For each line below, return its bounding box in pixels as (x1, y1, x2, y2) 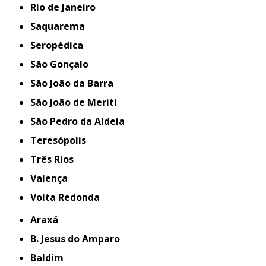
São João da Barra (36, 77, 114, 90)
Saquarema (36, 20, 85, 33)
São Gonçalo (36, 58, 89, 71)
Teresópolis (37, 134, 87, 147)
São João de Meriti (36, 96, 118, 109)
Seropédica (36, 39, 84, 52)
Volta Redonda (36, 191, 100, 204)
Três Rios (37, 153, 74, 166)
